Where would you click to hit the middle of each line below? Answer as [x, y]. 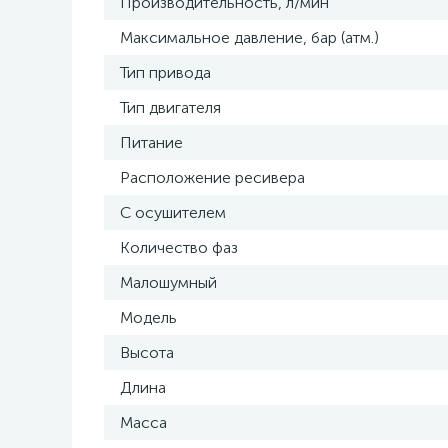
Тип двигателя [170, 107]
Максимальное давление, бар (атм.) [249, 37]
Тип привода [165, 72]
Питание [151, 142]
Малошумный [168, 282]
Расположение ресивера [212, 177]
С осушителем [173, 212]
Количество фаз [179, 247]
